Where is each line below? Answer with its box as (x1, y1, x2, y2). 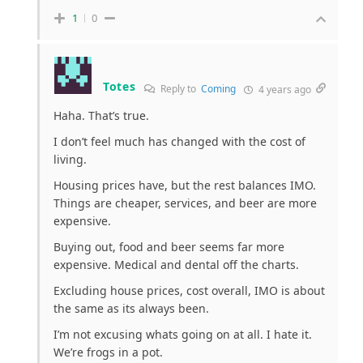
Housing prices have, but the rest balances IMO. (53, 177, 316, 193)
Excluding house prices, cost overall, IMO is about (53, 282, 325, 298)
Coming (200, 81, 236, 96)
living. (53, 151, 87, 167)
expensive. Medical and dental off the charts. (53, 256, 299, 272)
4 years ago (255, 82, 311, 96)
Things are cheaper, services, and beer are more (53, 194, 317, 211)
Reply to (157, 81, 201, 96)
